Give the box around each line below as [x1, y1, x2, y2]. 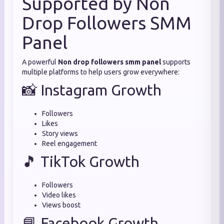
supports [161, 58, 190, 66]
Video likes [42, 191, 76, 199]
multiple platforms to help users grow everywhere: [22, 68, 179, 76]
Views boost [42, 201, 80, 209]
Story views [42, 129, 78, 137]
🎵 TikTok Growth [22, 153, 139, 170]
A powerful [22, 58, 58, 66]
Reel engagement [42, 139, 97, 147]
